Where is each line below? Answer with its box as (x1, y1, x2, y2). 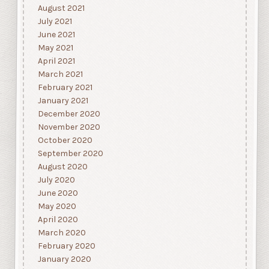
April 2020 (37, 214, 78, 225)
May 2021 (37, 43, 73, 53)
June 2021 (37, 29, 75, 40)
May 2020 (37, 201, 76, 212)
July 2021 (37, 16, 72, 27)
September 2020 (37, 148, 103, 159)
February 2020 (37, 241, 95, 252)
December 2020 (37, 109, 100, 119)
